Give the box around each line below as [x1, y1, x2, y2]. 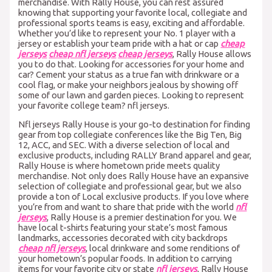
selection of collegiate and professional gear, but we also [18, 181, 242, 192]
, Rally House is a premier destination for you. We [47, 212, 237, 223]
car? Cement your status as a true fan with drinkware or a [18, 69, 240, 80]
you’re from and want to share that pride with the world [18, 202, 236, 212]
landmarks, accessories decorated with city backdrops [18, 233, 228, 243]
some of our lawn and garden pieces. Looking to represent [18, 89, 245, 100]
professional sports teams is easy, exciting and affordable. [18, 17, 245, 28]
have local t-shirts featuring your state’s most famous [18, 222, 228, 233]
